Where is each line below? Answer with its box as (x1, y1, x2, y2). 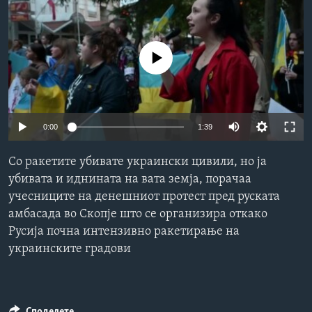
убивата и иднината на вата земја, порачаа (8, 173, 251, 187)
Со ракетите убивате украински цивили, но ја (8, 155, 267, 169)
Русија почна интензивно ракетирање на (8, 225, 240, 239)
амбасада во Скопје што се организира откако (8, 208, 267, 221)
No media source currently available (65, 52, 258, 65)
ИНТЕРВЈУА (25, 8, 81, 19)
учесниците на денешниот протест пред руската (8, 190, 280, 204)
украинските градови (8, 242, 131, 256)
